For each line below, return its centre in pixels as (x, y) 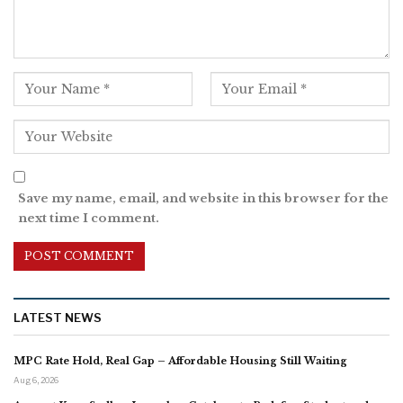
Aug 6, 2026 (36, 380)
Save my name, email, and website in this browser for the (203, 198)
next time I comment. (89, 218)
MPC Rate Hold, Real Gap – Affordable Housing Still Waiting (180, 360)
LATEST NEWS (58, 317)
